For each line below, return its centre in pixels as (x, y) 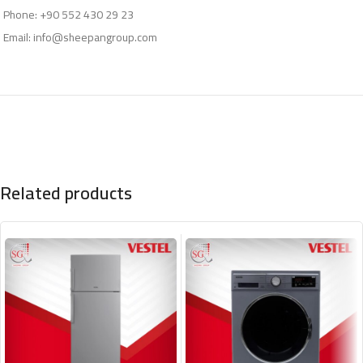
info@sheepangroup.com (95, 37)
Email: (18, 37)
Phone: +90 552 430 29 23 (68, 15)
